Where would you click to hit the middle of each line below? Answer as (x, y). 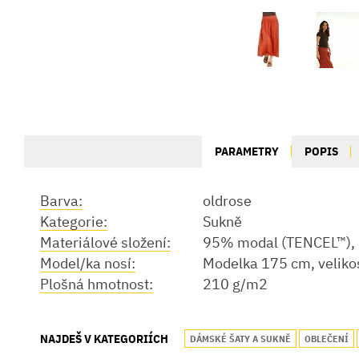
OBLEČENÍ (327, 339)
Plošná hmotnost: (97, 284)
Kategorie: (74, 222)
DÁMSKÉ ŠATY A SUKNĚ (240, 339)
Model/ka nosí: (88, 263)
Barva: (61, 201)
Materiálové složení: (105, 242)
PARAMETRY (247, 151)
